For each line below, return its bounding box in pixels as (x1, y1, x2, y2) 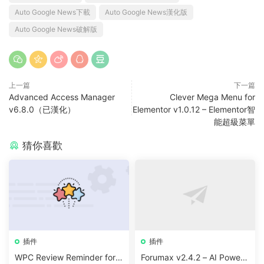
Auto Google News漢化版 (105, 7, 187, 16)
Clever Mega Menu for (170, 91, 255, 102)
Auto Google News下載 (15, 7, 90, 16)
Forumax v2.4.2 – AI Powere (141, 252, 248, 262)
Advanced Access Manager (9, 91, 115, 102)
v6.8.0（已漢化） (9, 104, 75, 114)
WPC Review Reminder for (15, 252, 115, 262)
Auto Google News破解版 (15, 24, 97, 34)
